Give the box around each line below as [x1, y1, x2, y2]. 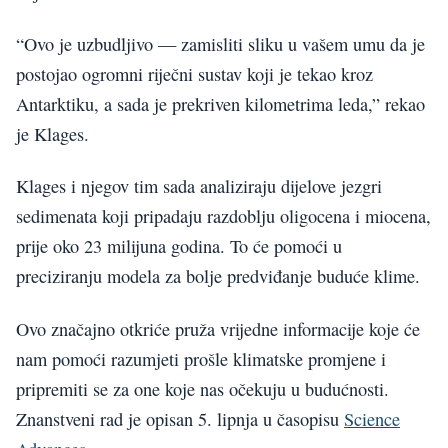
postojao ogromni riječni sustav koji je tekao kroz [16, 61, 373, 86]
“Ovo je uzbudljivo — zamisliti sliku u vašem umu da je [16, 31, 425, 56]
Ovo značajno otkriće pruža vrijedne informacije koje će [16, 316, 420, 341]
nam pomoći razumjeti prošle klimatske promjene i [16, 346, 386, 371]
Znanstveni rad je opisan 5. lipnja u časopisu [16, 406, 344, 431]
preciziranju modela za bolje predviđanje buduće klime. [16, 264, 420, 289]
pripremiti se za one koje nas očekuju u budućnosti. [16, 376, 389, 401]
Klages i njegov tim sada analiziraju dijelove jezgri [16, 174, 382, 199]
